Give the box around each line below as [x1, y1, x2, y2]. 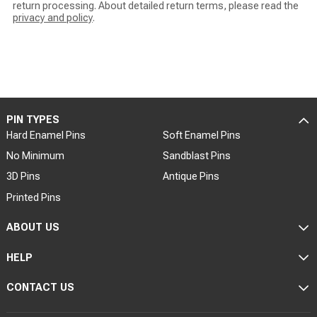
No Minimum [6, 150, 64, 162]
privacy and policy [12, 12, 93, 24]
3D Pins [6, 171, 40, 183]
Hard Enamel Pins [6, 129, 86, 142]
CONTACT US [6, 282, 74, 294]
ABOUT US [6, 221, 59, 234]
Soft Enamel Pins [162, 129, 241, 142]
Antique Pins [162, 171, 219, 183]
